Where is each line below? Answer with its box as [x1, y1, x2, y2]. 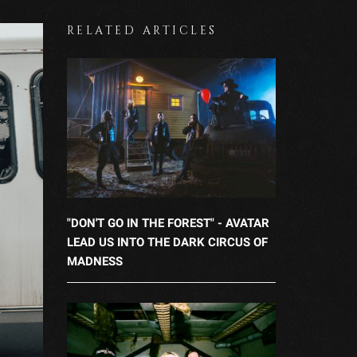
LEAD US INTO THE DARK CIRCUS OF [66, 235, 268, 249]
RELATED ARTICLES [66, 23, 218, 38]
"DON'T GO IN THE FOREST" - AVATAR [66, 216, 269, 230]
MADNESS [66, 254, 123, 269]
